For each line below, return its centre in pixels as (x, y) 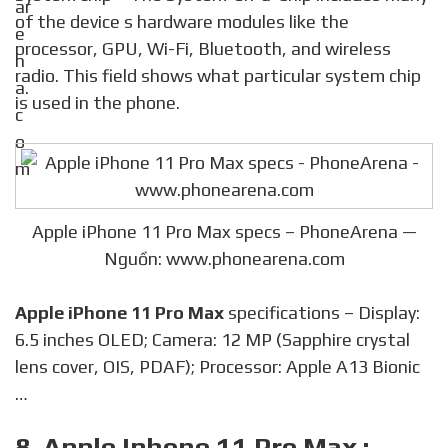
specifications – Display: (322, 312)
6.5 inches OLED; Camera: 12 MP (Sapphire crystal (212, 339)
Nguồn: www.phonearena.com (224, 258)
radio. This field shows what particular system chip (218, 75)
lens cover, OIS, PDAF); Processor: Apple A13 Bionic (217, 366)
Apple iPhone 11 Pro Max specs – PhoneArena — (224, 231)
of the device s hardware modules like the (182, 21)
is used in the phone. (97, 102)
